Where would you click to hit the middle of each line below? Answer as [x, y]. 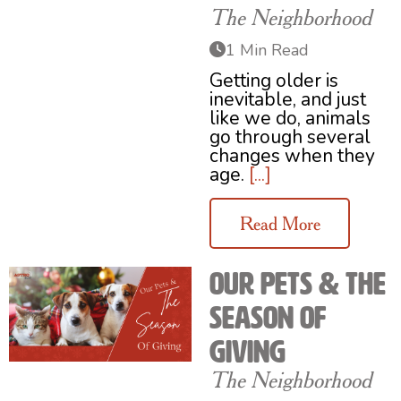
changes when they [292, 156]
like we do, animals [290, 119]
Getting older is [274, 81]
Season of [268, 317]
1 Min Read [267, 51]
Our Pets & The [298, 283]
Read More [280, 223]
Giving [247, 351]
